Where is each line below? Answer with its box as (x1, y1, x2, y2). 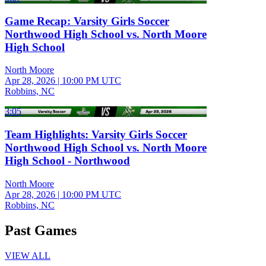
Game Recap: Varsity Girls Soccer (5, 14, 169, 27)
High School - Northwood (5, 154, 130, 167)
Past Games (5, 222, 77, 238)
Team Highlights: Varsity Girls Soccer (5, 128, 187, 141)
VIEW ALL (5, 250, 50, 261)
